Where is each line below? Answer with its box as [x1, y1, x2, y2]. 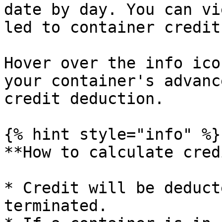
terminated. [4, 197, 108, 215]
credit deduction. [4, 90, 164, 108]
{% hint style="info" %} [4, 125, 221, 143]
